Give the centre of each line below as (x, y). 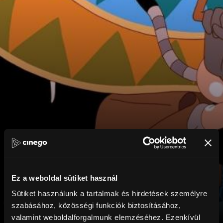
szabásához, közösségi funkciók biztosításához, (96, 205)
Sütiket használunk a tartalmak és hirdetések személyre (109, 193)
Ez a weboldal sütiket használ (65, 178)
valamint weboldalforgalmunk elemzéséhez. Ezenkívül (106, 217)
